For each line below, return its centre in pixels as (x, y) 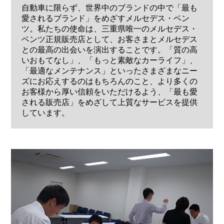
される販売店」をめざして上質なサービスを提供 (109, 102)
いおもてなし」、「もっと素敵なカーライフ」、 (109, 60)
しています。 (45, 113)
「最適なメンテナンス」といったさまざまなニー (109, 71)
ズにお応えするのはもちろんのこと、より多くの (109, 81)
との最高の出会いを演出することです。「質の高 (109, 50)
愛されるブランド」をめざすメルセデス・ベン (105, 18)
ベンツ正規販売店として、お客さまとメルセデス (109, 39)
